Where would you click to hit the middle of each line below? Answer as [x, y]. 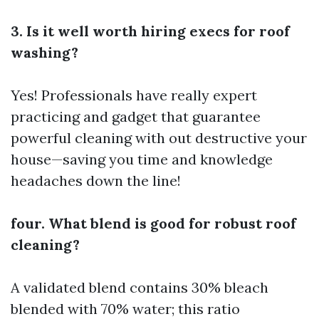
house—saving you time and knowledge [142, 159]
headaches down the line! [96, 181]
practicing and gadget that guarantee [136, 116]
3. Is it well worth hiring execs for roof [150, 31]
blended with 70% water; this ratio [125, 309]
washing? [45, 52]
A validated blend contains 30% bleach [140, 287]
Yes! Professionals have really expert [134, 95]
